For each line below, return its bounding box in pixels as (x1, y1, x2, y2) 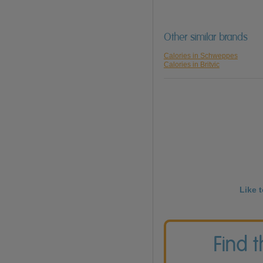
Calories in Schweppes (163, 52, 238, 60)
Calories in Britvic (163, 60, 220, 69)
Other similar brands (163, 31, 248, 43)
